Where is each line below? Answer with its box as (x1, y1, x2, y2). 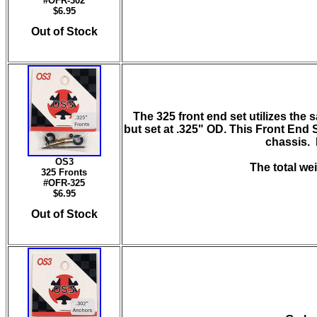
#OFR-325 (43, 178, 85, 188)
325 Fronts (41, 167, 87, 178)
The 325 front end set (132, 110, 246, 122)
